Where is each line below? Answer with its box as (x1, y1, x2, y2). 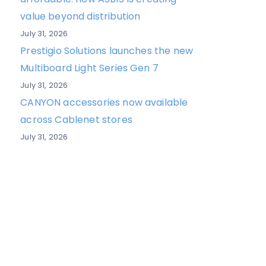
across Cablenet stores (20, 113, 132, 126)
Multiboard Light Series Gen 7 (20, 61, 159, 75)
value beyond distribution (20, 9, 143, 23)
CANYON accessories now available (20, 96, 188, 109)
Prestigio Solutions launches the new (20, 44, 194, 58)
